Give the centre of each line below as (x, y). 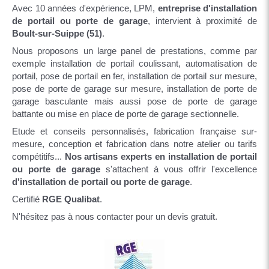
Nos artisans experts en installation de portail (161, 156)
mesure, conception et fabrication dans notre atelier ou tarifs (134, 144)
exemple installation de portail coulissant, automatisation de (134, 63)
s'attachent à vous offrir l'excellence (179, 169)
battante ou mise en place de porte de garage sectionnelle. (125, 114)
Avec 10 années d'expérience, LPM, (85, 8)
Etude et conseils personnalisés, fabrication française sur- (134, 131)
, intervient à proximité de (202, 21)
